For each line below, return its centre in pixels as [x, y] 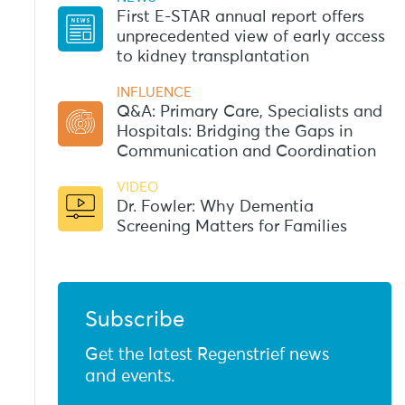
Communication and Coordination [246, 152]
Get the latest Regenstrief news [207, 355]
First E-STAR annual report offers [240, 17]
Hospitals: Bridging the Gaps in [234, 132]
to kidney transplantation [212, 57]
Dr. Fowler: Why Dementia [215, 207]
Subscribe [134, 320]
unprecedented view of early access [250, 37]
